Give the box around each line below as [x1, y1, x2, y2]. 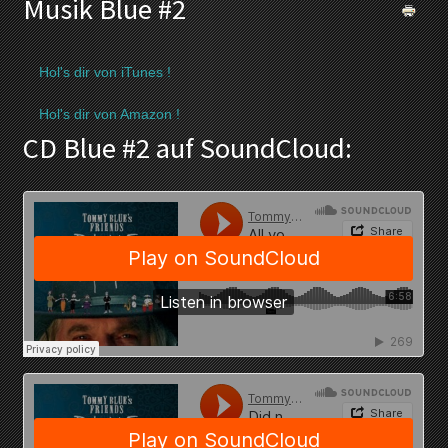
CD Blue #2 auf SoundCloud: [23, 130, 353, 166]
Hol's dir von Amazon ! [39, 107, 181, 122]
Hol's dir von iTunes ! [39, 65, 172, 80]
